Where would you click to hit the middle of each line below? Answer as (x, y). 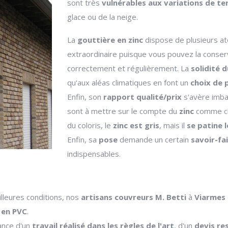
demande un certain (155, 140)
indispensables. (94, 154)
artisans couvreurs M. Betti (134, 197)
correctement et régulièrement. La (129, 68)
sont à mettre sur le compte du (123, 111)
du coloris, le (90, 125)
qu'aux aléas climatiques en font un (129, 83)
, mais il (173, 125)
